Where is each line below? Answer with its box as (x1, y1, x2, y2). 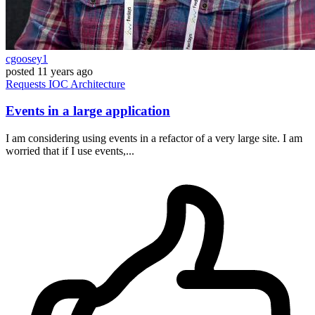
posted (6, 65, 34, 77)
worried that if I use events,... (6, 145, 134, 157)
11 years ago (37, 65, 93, 77)
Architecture (70, 77, 125, 90)
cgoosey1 (6, 52, 48, 65)
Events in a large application (6, 103, 170, 119)
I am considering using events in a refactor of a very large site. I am (6, 132, 302, 145)
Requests (6, 77, 49, 90)
